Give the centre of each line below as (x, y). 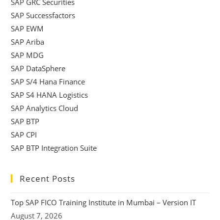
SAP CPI (24, 135)
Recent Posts (48, 179)
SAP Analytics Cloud (45, 108)
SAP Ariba (28, 42)
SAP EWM (27, 29)
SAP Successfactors (43, 15)
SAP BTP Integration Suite (54, 148)
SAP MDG (27, 55)
